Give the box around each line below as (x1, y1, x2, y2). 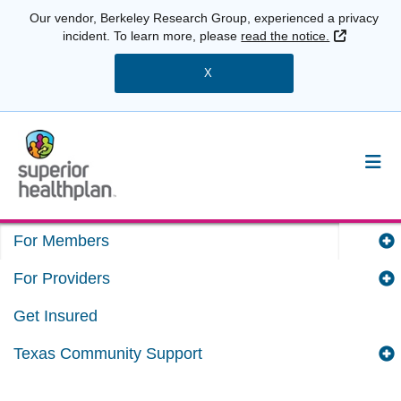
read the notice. (241, 29, 330, 43)
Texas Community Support (13, 345, 202, 363)
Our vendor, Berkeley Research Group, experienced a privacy (30, 11, 380, 25)
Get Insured (13, 307, 98, 326)
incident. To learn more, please (63, 29, 242, 43)
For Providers (13, 269, 110, 288)
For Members (13, 232, 109, 251)
